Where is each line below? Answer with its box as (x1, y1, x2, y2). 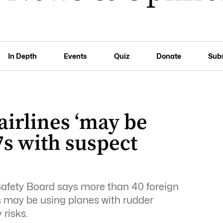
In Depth (8, 51, 37, 60)
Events (64, 51, 87, 60)
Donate (156, 51, 181, 60)
